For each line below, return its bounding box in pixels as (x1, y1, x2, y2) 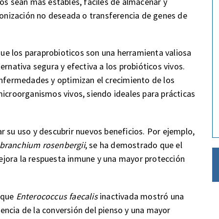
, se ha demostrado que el (85, 139, 182, 151)
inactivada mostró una (97, 190, 184, 202)
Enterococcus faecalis (14, 190, 98, 202)
